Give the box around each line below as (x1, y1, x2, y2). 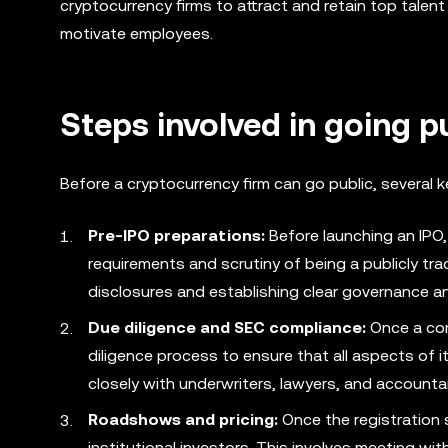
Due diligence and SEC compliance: (88, 318, 366, 337)
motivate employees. (60, 24, 213, 43)
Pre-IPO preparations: (88, 226, 265, 245)
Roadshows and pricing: (88, 410, 278, 429)
